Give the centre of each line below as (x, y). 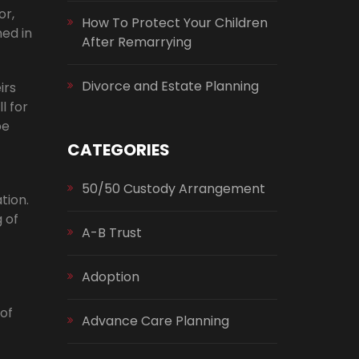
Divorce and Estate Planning (170, 86)
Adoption (110, 277)
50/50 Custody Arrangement (173, 189)
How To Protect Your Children (174, 23)
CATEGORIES (118, 150)
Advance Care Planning (155, 321)
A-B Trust (111, 233)
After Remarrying (136, 42)
